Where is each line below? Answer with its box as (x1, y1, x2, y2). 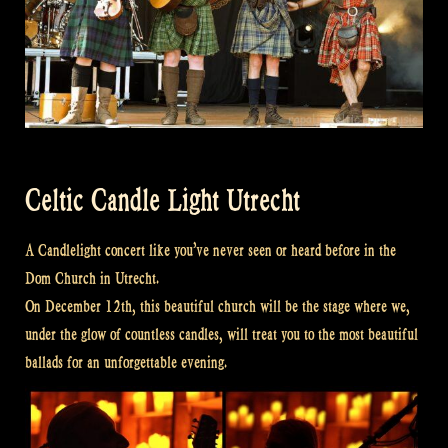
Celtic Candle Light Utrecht (25, 183, 300, 219)
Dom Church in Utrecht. (25, 268, 159, 288)
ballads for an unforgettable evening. (25, 352, 227, 372)
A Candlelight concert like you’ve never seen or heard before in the (25, 240, 396, 260)
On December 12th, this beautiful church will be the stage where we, (25, 296, 410, 316)
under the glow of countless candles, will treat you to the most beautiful (25, 324, 418, 344)
